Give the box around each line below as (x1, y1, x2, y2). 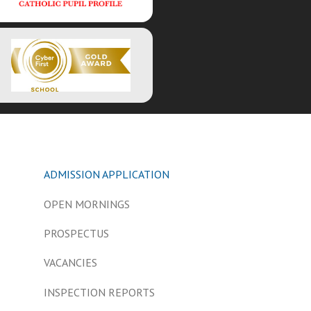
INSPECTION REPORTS (44, 285, 155, 299)
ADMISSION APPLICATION (44, 167, 169, 182)
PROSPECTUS (44, 226, 109, 240)
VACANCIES (44, 255, 97, 270)
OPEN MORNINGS (44, 196, 130, 211)
